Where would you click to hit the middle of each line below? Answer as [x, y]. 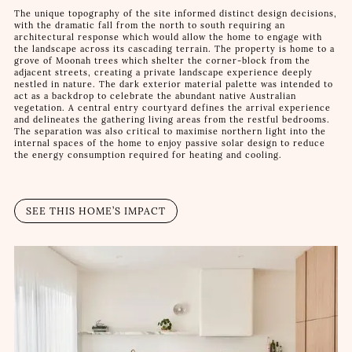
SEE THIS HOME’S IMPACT [95, 211]
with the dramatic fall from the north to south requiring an [149, 26]
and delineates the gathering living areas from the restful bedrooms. [172, 120]
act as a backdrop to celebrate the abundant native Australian [155, 97]
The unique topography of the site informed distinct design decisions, [175, 14]
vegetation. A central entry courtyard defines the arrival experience [172, 108]
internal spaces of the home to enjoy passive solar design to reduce [169, 144]
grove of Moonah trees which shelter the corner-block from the [162, 61]
